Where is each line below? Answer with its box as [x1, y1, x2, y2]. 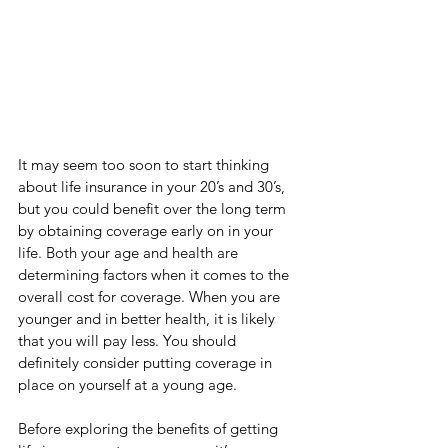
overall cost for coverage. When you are [18, 287, 284, 306]
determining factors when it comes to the [18, 265, 293, 284]
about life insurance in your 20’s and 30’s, [18, 177, 289, 196]
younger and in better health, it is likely [18, 309, 279, 328]
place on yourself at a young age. [18, 375, 237, 394]
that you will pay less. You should [18, 331, 240, 350]
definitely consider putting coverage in [18, 353, 276, 372]
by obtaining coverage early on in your [18, 221, 277, 240]
